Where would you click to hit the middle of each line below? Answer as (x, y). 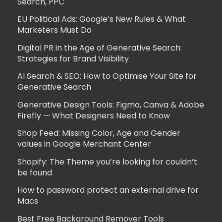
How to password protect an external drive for (108, 190)
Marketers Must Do (55, 30)
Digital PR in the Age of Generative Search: (100, 48)
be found (35, 172)
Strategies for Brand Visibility (73, 58)
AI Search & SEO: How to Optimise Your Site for (107, 76)
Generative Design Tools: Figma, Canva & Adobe (111, 105)
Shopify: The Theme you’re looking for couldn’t (107, 162)
